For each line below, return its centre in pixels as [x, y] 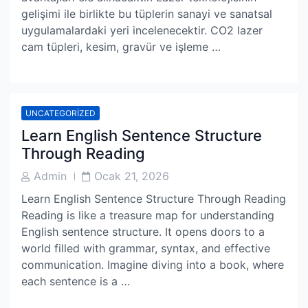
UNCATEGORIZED [60, 113]
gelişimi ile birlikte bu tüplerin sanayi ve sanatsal [147, 14]
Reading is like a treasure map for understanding [148, 215]
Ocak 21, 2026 [132, 176]
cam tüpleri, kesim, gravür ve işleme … [121, 47]
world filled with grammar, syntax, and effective [146, 248]
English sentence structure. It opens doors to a [143, 232]
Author [35, 189]
